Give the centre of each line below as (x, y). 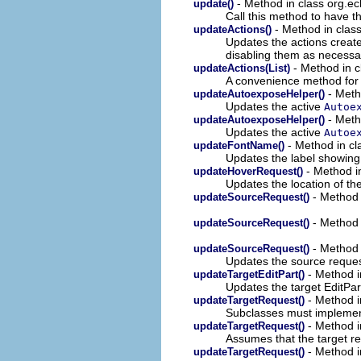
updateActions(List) (242, 68)
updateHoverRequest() (248, 171)
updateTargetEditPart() (249, 274)
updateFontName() (239, 145)
